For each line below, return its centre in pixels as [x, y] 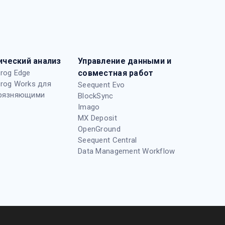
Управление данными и [125, 61]
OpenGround [99, 129]
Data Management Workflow [127, 151]
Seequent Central [107, 140]
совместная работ [116, 73]
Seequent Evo [101, 85]
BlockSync [96, 96]
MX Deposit [97, 118]
